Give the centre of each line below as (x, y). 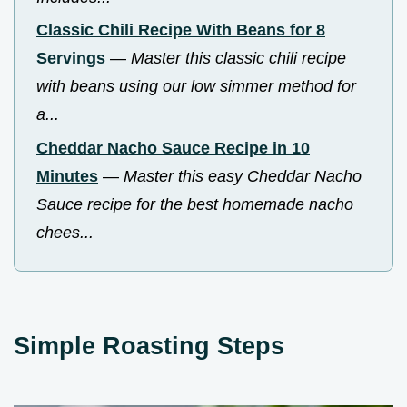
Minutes (67, 177)
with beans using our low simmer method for (196, 87)
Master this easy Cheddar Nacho (243, 177)
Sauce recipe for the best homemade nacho (195, 205)
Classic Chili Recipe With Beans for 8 (181, 30)
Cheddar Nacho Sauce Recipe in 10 (173, 149)
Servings (71, 59)
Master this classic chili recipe (238, 59)
